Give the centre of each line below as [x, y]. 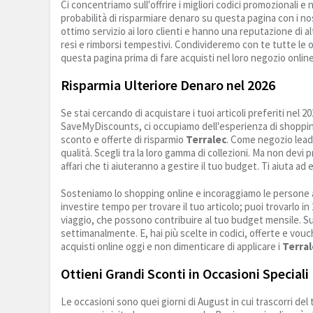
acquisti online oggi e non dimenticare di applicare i [172, 247]
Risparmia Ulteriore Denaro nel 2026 [168, 85]
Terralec [206, 140]
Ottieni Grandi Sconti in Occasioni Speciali [185, 274]
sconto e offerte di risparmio [123, 140]
